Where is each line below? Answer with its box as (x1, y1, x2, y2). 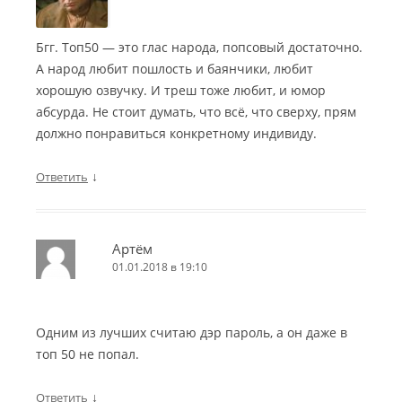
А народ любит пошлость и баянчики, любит (36, 60, 313, 78)
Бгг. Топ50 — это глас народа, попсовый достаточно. (36, 39, 363, 57)
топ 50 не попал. (36, 345, 139, 363)
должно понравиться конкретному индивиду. (36, 125, 317, 143)
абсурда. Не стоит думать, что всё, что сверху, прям (36, 103, 356, 121)
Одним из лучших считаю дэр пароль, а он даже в (36, 324, 347, 342)
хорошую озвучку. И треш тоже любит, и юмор (36, 82, 326, 100)
